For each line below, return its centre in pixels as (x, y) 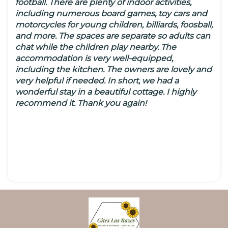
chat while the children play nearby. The (96, 47)
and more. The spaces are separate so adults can (113, 36)
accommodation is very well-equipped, (94, 59)
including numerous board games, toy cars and (111, 14)
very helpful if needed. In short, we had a (97, 81)
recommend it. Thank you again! (81, 103)
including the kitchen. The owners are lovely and (113, 70)
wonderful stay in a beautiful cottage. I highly (106, 92)
